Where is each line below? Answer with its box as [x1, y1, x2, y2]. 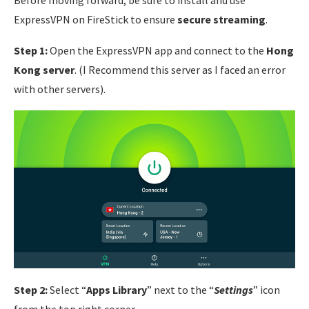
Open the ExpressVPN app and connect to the [48, 43, 266, 58]
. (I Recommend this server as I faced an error [74, 63, 286, 77]
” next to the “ [147, 283, 214, 297]
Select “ [48, 283, 86, 297]
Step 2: [14, 283, 48, 297]
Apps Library [86, 283, 147, 297]
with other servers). [14, 82, 106, 97]
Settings [214, 283, 253, 297]
